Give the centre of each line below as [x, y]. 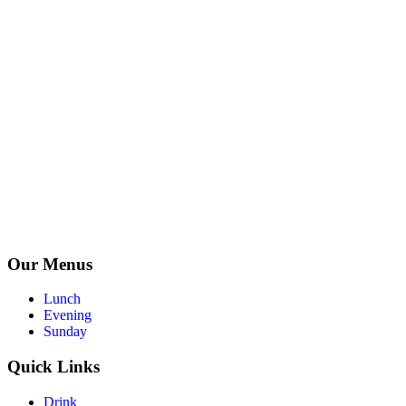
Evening [68, 315]
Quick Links [53, 366]
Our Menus [50, 264]
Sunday [65, 332]
